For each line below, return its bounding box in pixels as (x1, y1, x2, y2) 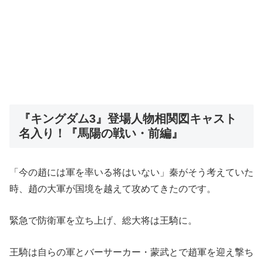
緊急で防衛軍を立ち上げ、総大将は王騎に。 (9, 215, 197, 225)
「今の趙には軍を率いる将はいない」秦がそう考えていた (9, 167, 254, 178)
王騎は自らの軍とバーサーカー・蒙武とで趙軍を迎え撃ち (9, 247, 254, 257)
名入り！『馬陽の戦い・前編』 (19, 126, 183, 140)
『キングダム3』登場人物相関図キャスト (19, 112, 237, 125)
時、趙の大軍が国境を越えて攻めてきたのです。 (9, 184, 216, 194)
